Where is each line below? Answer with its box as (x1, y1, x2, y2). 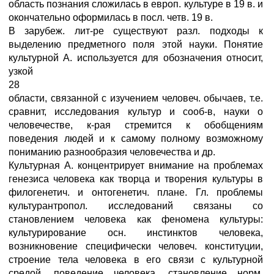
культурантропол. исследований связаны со (9, 201, 263, 211)
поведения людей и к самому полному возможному (9, 133, 263, 144)
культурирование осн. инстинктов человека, (9, 228, 263, 238)
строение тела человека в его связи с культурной (9, 254, 263, 265)
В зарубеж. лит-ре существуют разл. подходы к (9, 26, 263, 36)
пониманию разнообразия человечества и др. (9, 147, 215, 157)
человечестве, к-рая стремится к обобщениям (9, 120, 263, 130)
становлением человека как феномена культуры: (9, 214, 263, 224)
